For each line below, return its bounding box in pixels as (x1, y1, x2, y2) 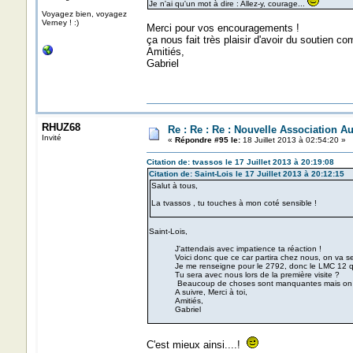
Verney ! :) (41, 17, 79, 27)
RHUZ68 (41, 121, 80, 133)
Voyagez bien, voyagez (41, 9, 127, 18)
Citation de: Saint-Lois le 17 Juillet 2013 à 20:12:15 (148, 169, 344, 178)
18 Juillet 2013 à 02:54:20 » (240, 136, 346, 144)
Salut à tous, (150, 181, 198, 190)
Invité (41, 133, 61, 142)
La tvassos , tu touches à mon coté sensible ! (150, 199, 317, 207)
